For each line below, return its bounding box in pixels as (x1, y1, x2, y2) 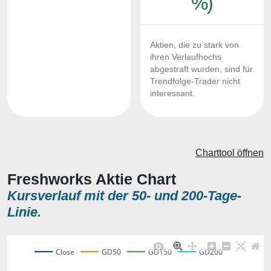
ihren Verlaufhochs (150, 53, 221, 62)
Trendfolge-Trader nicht (150, 77, 240, 86)
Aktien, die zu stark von (150, 41, 239, 50)
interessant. (150, 89, 195, 98)
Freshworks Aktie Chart (7, 171, 176, 188)
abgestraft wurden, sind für (150, 65, 253, 74)
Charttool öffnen (195, 148, 264, 158)
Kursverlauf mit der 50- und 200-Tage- (7, 188, 241, 203)
